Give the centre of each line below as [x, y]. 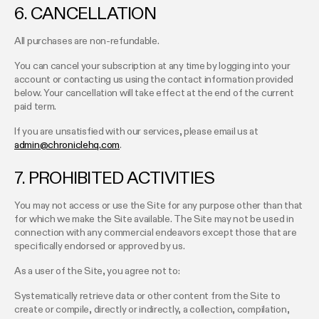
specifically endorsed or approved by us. [100, 247]
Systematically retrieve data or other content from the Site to [147, 297]
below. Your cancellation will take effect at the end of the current [154, 94]
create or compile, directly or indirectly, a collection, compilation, [152, 310]
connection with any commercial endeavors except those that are [156, 233]
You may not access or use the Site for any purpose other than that [159, 206]
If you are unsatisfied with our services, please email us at [136, 132]
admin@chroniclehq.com [67, 146]
